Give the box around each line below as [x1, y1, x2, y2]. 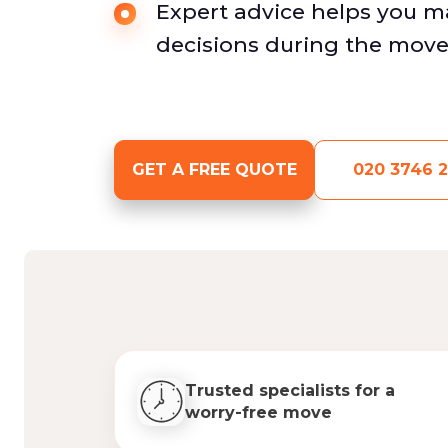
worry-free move [185, 402, 332, 422]
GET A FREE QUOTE [131, 160, 297, 179]
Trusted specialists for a [185, 380, 395, 400]
